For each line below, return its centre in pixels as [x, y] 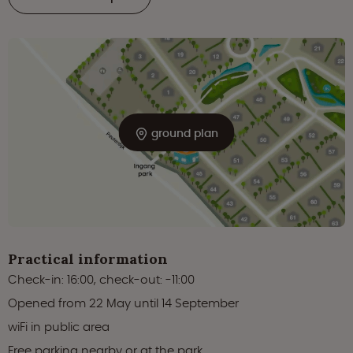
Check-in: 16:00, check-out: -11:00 [101, 279]
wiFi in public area [59, 326]
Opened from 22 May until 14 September [123, 303]
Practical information [88, 258]
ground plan [183, 133]
